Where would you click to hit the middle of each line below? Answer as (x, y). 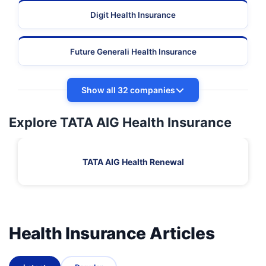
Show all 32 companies (128, 90)
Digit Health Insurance (133, 15)
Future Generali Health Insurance (133, 52)
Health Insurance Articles (112, 234)
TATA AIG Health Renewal (133, 161)
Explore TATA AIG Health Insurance (120, 123)
